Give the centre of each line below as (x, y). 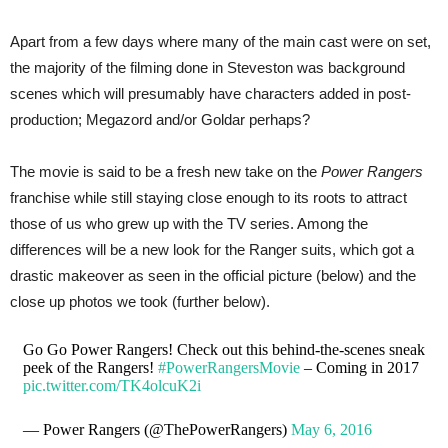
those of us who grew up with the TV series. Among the (189, 223)
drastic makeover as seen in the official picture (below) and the (213, 275)
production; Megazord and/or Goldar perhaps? (160, 119)
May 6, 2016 (331, 429)
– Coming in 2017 (359, 367)
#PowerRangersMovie (228, 367)
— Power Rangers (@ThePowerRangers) (156, 429)
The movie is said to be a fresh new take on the (165, 171)
